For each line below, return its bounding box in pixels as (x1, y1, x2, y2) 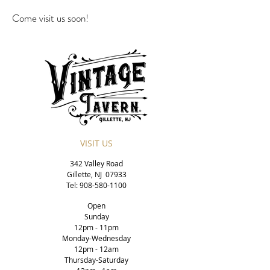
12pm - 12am (74, 244, 119, 254)
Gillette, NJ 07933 (66, 169, 127, 179)
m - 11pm (87, 222, 119, 232)
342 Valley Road (70, 159, 123, 168)
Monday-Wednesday (62, 233, 131, 243)
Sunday (84, 212, 109, 221)
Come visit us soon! (12, 11, 89, 25)
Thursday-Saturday (64, 255, 128, 265)
